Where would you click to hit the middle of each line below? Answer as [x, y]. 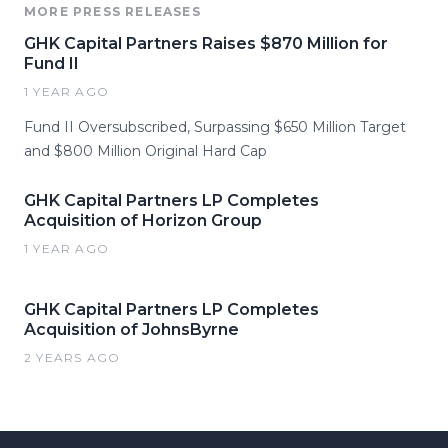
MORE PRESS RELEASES [112, 12]
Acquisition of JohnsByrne [131, 330]
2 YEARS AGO [72, 358]
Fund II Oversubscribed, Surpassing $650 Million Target [215, 127]
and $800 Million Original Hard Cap [145, 151]
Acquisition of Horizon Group [143, 221]
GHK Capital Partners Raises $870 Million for [206, 44]
